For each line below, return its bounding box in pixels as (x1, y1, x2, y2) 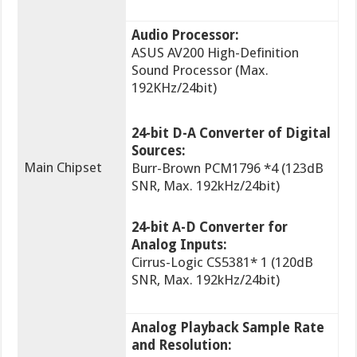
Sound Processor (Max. (131, 62, 269, 79)
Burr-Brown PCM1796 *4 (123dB (131, 160, 324, 177)
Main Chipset (24, 159, 103, 176)
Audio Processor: (131, 27, 240, 44)
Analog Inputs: (131, 237, 228, 253)
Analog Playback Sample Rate (131, 320, 325, 336)
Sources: (131, 143, 186, 159)
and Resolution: (131, 337, 233, 354)
